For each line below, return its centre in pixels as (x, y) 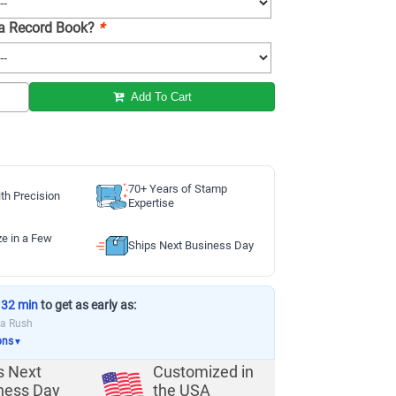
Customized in (203, 373)
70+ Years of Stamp (177, 189)
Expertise (151, 203)
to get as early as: (87, 305)
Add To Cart (159, 97)
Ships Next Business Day (190, 245)
